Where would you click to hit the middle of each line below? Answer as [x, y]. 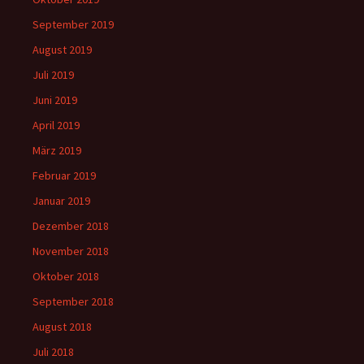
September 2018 [73, 301]
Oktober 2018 [66, 276]
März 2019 [57, 150]
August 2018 [62, 326]
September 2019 [73, 24]
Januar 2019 [61, 200]
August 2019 [62, 49]
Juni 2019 [55, 100]
